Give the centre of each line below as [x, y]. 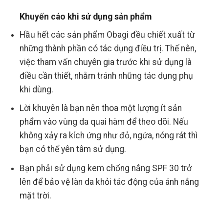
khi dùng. [37, 89]
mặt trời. [36, 195]
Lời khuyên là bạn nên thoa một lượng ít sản [101, 108]
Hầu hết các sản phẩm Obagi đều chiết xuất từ [108, 34]
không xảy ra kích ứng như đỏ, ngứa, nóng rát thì [109, 136]
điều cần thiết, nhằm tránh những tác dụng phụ [107, 76]
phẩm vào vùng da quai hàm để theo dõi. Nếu [104, 122]
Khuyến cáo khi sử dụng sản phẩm [86, 16]
